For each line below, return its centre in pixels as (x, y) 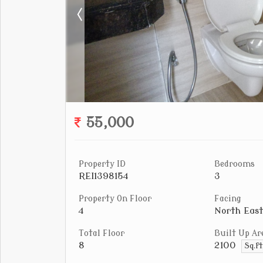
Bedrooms (235, 164)
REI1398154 (103, 176)
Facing (228, 199)
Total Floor (102, 233)
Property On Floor (115, 199)
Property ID (102, 164)
